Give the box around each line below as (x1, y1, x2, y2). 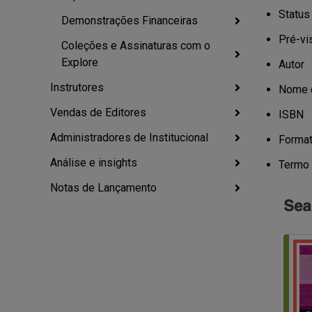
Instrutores (50, 81, 104, 94)
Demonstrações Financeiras (61, 14, 198, 27)
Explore (61, 56, 98, 69)
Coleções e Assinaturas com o (61, 39, 210, 52)
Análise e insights (50, 156, 137, 169)
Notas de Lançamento (50, 181, 157, 194)
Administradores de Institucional (50, 131, 208, 144)
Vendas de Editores (50, 106, 146, 119)
